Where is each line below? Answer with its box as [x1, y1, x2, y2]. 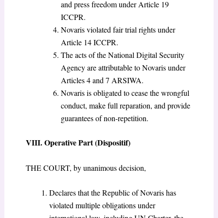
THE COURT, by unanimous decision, [25, 162, 146, 173]
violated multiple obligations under [49, 200, 155, 211]
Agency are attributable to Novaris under [60, 62, 185, 73]
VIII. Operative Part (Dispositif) [25, 136, 130, 148]
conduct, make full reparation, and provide [60, 100, 190, 110]
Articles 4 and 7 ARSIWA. [60, 74, 144, 85]
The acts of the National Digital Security [60, 49, 184, 60]
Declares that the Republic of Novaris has [49, 187, 176, 198]
